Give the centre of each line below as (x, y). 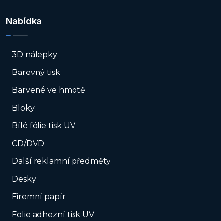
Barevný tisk (36, 73)
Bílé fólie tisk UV (44, 126)
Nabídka (24, 21)
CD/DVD (28, 144)
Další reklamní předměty (61, 161)
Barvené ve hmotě (49, 90)
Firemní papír (39, 197)
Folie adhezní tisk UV (53, 215)
